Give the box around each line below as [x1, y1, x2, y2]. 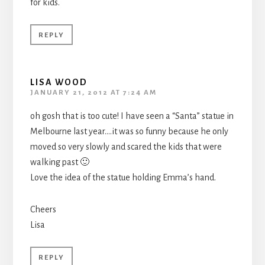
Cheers [30, 204, 56, 214]
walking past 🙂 [30, 157, 89, 167]
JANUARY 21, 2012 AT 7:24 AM [30, 88, 157, 96]
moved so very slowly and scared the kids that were [30, 141, 222, 151]
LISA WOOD [30, 77, 88, 87]
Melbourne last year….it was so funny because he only [30, 126, 228, 136]
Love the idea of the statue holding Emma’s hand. [30, 172, 216, 182]
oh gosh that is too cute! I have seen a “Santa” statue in [30, 111, 234, 121]
